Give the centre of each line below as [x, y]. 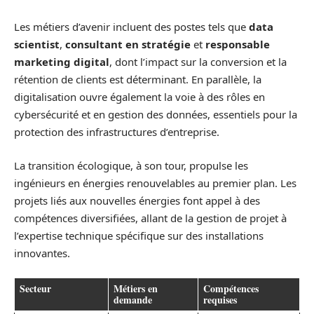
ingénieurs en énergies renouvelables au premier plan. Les [155, 183]
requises [220, 300]
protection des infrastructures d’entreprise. [117, 132]
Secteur [35, 288]
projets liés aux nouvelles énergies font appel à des [137, 200]
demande [133, 300]
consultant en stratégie [128, 44]
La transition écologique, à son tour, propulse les [131, 165]
